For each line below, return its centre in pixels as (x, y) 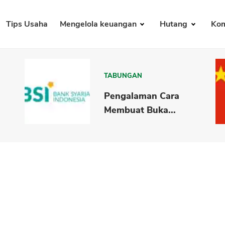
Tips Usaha (27, 24)
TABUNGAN (123, 76)
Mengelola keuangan (99, 24)
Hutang (175, 24)
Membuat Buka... (140, 110)
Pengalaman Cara (142, 96)
